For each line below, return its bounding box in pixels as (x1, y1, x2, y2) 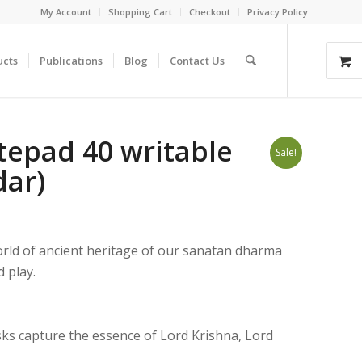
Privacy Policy (247, 6, 308, 18)
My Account (40, 6, 91, 18)
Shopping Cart (108, 6, 172, 18)
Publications (39, 53, 103, 68)
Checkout (189, 6, 230, 18)
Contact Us (169, 53, 225, 68)
